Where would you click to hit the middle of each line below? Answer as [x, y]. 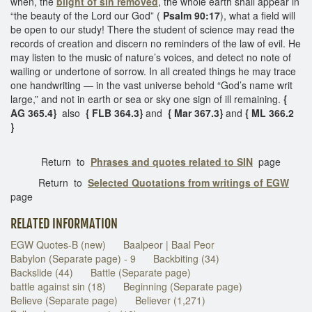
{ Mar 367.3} [195, 112]
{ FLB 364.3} [113, 112]
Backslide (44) [42, 272]
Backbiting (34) [186, 258]
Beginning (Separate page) [183, 286]
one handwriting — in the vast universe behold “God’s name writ [151, 85]
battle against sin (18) [58, 286]
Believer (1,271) [170, 300]
